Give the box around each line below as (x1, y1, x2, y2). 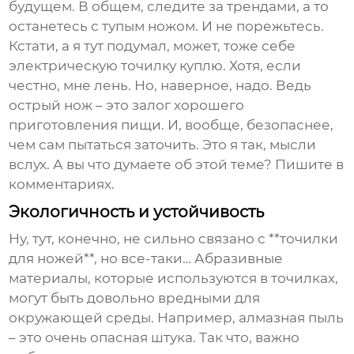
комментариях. (9, 176, 115, 193)
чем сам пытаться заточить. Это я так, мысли (9, 137, 317, 153)
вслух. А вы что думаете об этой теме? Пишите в (9, 156, 345, 173)
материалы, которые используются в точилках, (9, 270, 339, 287)
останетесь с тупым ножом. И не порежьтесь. (9, 18, 325, 35)
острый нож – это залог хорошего (9, 97, 245, 114)
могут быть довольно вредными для (9, 290, 261, 307)
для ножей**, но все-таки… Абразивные (9, 250, 284, 267)
